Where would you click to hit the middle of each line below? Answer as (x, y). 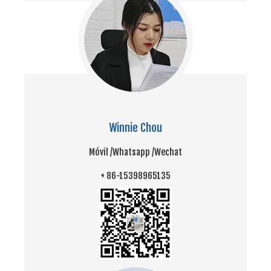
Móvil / (101, 152)
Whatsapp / (133, 152)
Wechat (168, 152)
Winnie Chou (135, 128)
